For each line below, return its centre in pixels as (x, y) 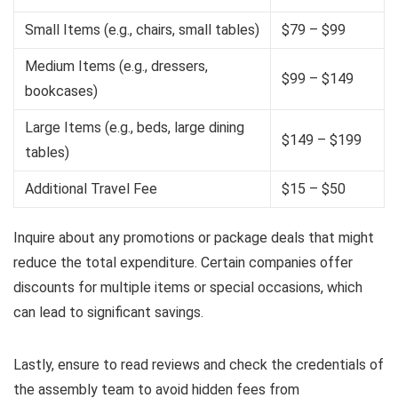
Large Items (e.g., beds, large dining (135, 127)
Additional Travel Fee (91, 188)
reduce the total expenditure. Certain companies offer (183, 262)
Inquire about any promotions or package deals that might (194, 237)
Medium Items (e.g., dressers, (116, 66)
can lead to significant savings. (108, 312)
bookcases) (61, 91)
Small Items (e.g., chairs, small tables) (142, 29)
